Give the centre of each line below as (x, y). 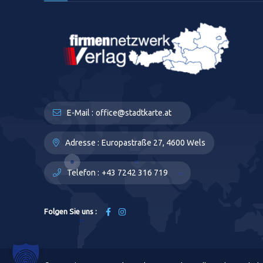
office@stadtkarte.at (134, 113)
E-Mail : (79, 113)
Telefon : (82, 173)
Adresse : (81, 143)
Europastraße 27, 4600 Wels (154, 143)
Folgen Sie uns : (70, 211)
